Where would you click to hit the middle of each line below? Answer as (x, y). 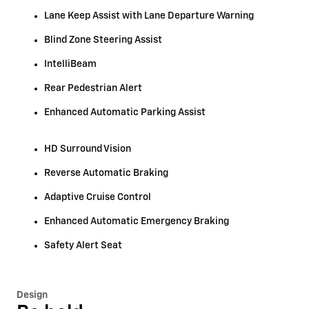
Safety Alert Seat (83, 245)
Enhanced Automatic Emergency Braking (137, 221)
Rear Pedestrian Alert (93, 88)
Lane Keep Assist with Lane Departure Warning (149, 16)
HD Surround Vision (88, 149)
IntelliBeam (70, 64)
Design (32, 295)
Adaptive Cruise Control (98, 197)
